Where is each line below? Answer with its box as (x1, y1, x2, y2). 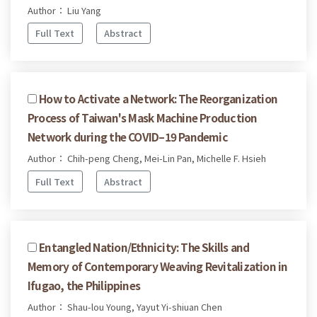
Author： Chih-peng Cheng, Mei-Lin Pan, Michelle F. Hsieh (28, 151, 266, 166)
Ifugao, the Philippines (28, 277, 141, 293)
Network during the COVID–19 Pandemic (28, 129, 228, 145)
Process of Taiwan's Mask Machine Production (28, 110, 258, 126)
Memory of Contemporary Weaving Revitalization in (28, 258, 288, 274)
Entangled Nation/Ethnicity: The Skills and (39, 238, 250, 255)
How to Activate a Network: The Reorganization (39, 91, 278, 107)
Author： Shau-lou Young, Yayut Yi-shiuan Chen (28, 299, 222, 313)
